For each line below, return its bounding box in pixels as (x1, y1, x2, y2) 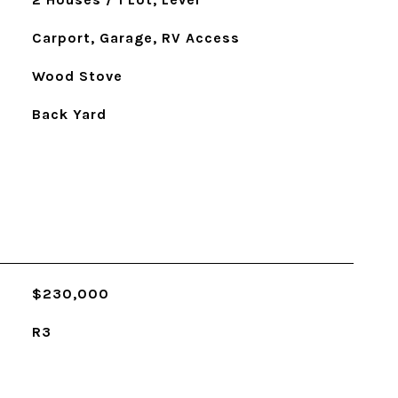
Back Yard (31, 106, 107, 123)
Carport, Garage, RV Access (31, 29, 240, 46)
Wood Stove (31, 68, 123, 84)
